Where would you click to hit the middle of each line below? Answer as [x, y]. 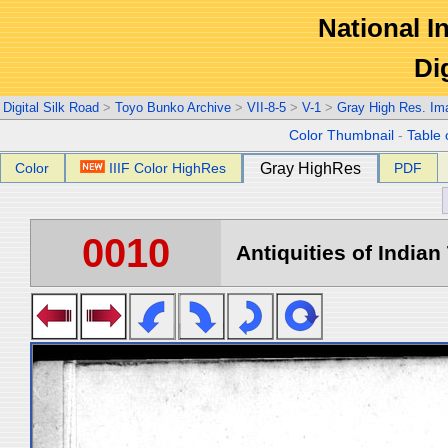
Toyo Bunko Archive [173, 107]
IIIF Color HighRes [168, 168]
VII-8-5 [266, 107]
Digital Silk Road [51, 107]
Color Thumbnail [342, 135]
